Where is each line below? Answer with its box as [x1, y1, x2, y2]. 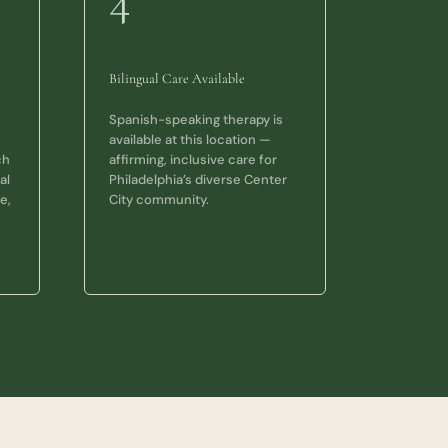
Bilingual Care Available [108, 70, 245, 88]
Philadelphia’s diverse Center [108, 171, 287, 189]
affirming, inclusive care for [108, 151, 277, 169]
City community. [108, 191, 209, 209]
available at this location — [108, 131, 271, 149]
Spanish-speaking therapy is [108, 111, 283, 129]
